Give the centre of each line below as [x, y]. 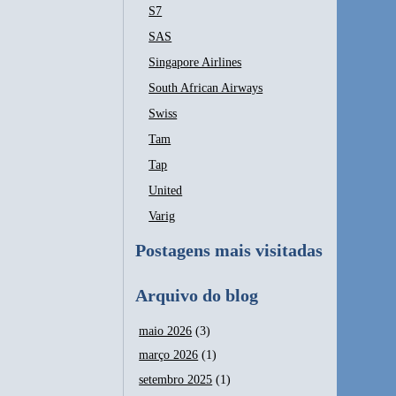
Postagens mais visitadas [229, 250]
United [166, 190]
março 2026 [169, 355]
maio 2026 [166, 331]
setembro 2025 [176, 379]
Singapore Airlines [195, 62]
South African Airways [206, 88]
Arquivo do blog [197, 295]
